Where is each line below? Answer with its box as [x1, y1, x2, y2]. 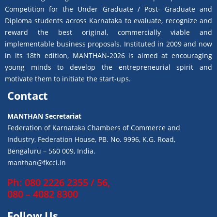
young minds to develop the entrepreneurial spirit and [5, 62, 212, 72]
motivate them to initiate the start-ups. [5, 74, 131, 83]
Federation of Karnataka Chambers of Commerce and [7, 123, 180, 132]
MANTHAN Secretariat [7, 111, 81, 121]
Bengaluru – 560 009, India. [7, 146, 95, 155]
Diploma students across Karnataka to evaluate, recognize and [5, 15, 212, 25]
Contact [7, 88, 48, 103]
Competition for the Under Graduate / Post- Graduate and [5, 4, 212, 14]
